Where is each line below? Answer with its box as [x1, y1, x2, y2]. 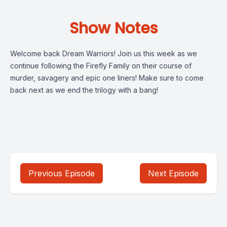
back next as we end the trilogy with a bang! [10, 86, 158, 94]
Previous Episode [28, 168, 95, 178]
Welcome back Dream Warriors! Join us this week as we [10, 49, 197, 58]
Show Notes [69, 18, 158, 39]
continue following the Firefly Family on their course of [10, 61, 192, 70]
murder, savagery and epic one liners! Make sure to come [10, 73, 204, 82]
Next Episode [148, 168, 199, 178]
